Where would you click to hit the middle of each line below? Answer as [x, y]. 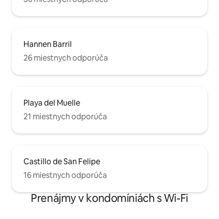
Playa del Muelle [52, 103]
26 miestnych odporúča [66, 58]
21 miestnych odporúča [65, 117]
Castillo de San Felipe [62, 162]
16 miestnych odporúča [65, 175]
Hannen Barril [48, 44]
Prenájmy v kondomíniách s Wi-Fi [109, 198]
